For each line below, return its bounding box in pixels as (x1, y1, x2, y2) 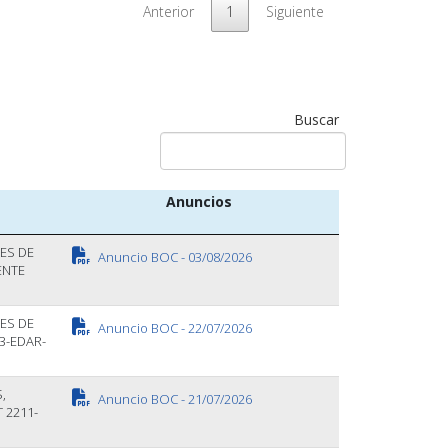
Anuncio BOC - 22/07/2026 (94, 318, 252, 337)
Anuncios (165, 191, 232, 211)
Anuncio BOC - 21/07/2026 (94, 389, 252, 408)
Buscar (293, 109, 339, 129)
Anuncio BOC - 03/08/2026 (94, 247, 252, 266)
